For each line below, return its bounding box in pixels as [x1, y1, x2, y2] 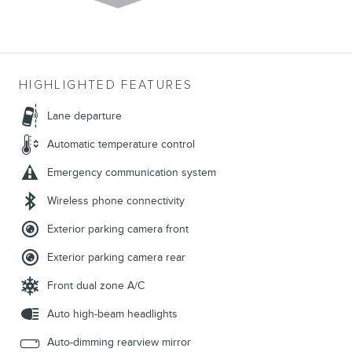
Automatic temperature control [47, 137, 195, 152]
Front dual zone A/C [47, 279, 145, 293]
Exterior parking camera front [47, 222, 189, 236]
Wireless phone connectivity [47, 194, 185, 208]
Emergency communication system [47, 166, 216, 180]
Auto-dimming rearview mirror [47, 335, 191, 350]
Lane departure [47, 109, 122, 123]
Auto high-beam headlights [47, 307, 178, 321]
